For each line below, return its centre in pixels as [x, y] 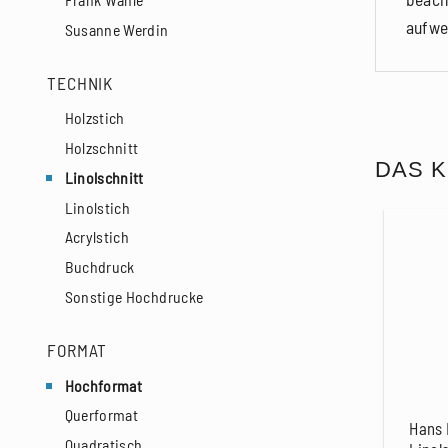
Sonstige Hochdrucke [134, 296]
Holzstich [94, 118]
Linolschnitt [104, 177]
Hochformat [103, 385]
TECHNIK [80, 82]
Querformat [101, 415]
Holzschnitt [101, 148]
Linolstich [97, 207]
